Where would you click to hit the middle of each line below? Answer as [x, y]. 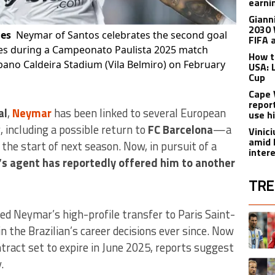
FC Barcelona [180, 129]
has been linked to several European [138, 113]
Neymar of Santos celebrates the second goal [121, 35]
